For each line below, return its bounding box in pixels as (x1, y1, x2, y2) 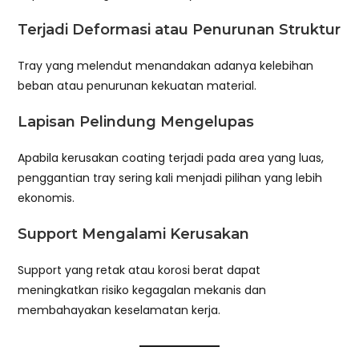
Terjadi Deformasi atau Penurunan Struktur (18, 21, 341, 39)
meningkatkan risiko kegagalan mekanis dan (18, 282, 267, 299)
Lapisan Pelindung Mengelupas (18, 113, 255, 131)
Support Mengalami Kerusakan (18, 225, 250, 244)
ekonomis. (18, 190, 75, 207)
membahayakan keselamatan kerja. (18, 302, 221, 319)
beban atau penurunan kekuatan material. (18, 78, 257, 95)
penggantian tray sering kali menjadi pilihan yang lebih (18, 170, 323, 187)
